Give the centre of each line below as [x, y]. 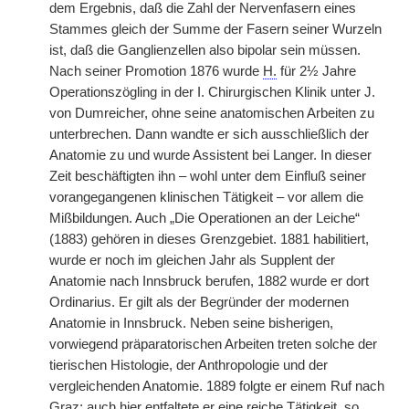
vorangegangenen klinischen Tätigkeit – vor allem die [206, 197]
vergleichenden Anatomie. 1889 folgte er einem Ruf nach [217, 386]
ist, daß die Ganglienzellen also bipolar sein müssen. [205, 50]
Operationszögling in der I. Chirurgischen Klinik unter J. [212, 92]
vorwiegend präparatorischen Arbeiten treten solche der [213, 344]
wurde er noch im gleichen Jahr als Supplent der [192, 260]
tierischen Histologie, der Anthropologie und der [189, 365]
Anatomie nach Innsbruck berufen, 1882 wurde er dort [209, 281]
